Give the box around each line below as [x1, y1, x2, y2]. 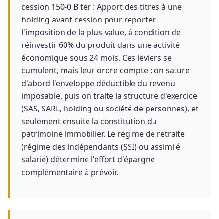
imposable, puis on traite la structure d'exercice [22, 90, 197, 101]
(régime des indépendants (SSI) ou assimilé [22, 141, 180, 152]
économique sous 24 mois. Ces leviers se [22, 52, 172, 63]
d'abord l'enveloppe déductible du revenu [22, 78, 175, 88]
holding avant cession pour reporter [22, 14, 156, 25]
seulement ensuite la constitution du [22, 116, 157, 127]
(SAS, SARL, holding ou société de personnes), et [22, 103, 198, 114]
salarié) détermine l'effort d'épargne [22, 154, 155, 165]
